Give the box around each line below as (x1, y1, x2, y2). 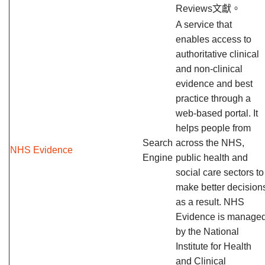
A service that (176, 20, 232, 30)
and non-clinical (176, 64, 243, 74)
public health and (176, 153, 248, 163)
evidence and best (176, 79, 253, 89)
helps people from (176, 123, 251, 133)
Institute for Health (176, 241, 251, 251)
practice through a (176, 93, 251, 104)
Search (143, 138, 173, 148)
